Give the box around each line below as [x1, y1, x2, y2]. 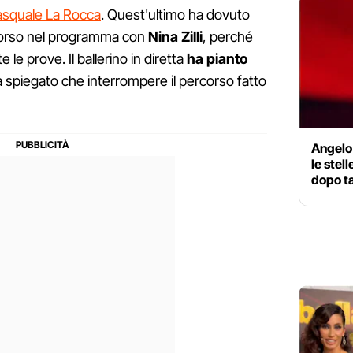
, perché [203, 28, 253, 46]
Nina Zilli [148, 28, 203, 46]
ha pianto [184, 50, 247, 68]
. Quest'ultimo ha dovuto [101, 6, 250, 24]
